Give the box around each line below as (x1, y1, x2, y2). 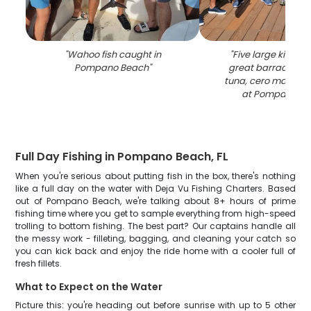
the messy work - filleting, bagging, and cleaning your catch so (15, 233, 296, 244)
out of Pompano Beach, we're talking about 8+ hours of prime (15, 195, 296, 207)
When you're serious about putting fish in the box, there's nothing (15, 170, 296, 182)
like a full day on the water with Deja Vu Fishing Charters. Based (15, 183, 296, 194)
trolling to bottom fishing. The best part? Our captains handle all (15, 220, 296, 232)
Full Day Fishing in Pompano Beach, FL (15, 149, 229, 165)
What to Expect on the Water (15, 280, 163, 294)
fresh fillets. (15, 258, 62, 269)
